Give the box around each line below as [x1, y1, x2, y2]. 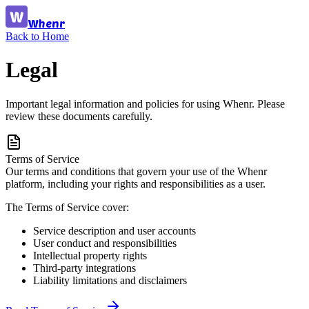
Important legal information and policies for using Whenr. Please [6, 97, 285, 110]
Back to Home [6, 30, 69, 42]
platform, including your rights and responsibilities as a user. [6, 177, 266, 190]
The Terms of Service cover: [6, 201, 129, 213]
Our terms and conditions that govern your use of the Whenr [6, 165, 267, 177]
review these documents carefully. [6, 110, 152, 122]
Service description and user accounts [33, 224, 196, 237]
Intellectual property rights [33, 249, 147, 261]
